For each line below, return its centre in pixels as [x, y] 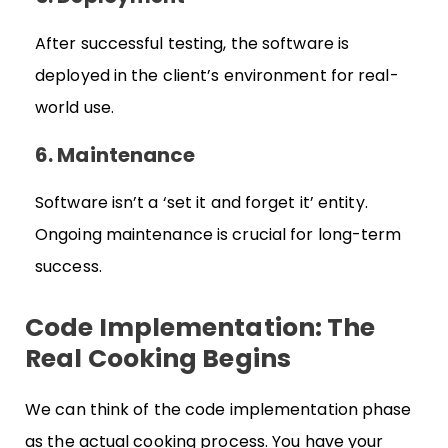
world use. [74, 107]
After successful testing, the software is [192, 43]
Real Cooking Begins [158, 359]
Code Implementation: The [200, 328]
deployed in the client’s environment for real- [217, 75]
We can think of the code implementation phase [218, 410]
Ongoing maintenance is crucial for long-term [218, 234]
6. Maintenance [115, 154]
